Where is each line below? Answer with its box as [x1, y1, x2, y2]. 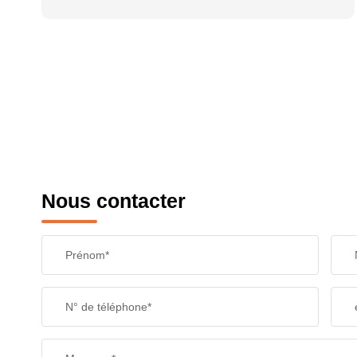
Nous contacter [41, 190, 186, 212]
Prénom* [65, 249, 109, 261]
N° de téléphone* [65, 300, 151, 313]
